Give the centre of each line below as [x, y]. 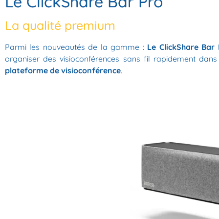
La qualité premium [60, 25]
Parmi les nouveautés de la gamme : [75, 47]
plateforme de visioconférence [63, 71]
